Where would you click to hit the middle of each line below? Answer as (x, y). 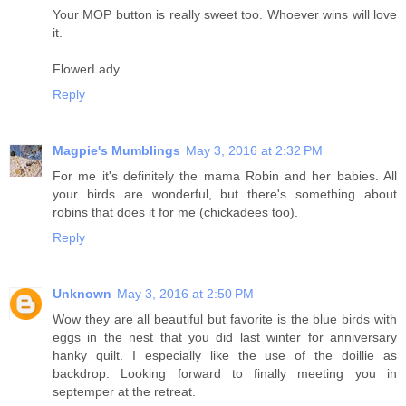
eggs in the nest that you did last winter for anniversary (225, 337)
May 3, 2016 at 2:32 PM (254, 150)
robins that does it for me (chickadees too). (175, 212)
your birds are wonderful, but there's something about (225, 193)
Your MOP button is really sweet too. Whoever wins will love (225, 14)
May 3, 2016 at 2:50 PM (185, 293)
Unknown (82, 293)
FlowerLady (86, 68)
